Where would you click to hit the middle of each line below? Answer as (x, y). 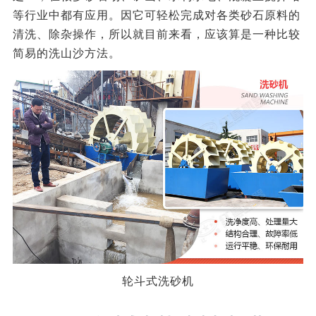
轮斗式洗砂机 (158, 281)
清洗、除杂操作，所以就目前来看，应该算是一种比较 (156, 34)
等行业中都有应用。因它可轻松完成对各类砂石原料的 (156, 15)
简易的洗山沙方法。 (66, 53)
